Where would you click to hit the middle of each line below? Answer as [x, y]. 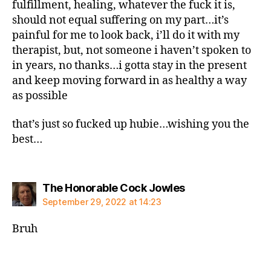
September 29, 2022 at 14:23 [102, 201]
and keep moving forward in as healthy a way [129, 80]
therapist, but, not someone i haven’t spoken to [132, 50]
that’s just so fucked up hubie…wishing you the [131, 124]
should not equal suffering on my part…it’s [120, 20]
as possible [40, 96]
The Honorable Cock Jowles [114, 188]
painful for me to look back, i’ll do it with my [126, 35]
